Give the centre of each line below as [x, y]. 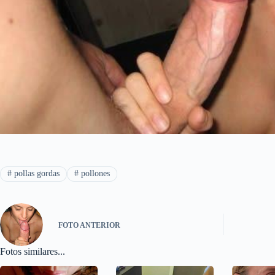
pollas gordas [35, 174]
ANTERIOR [99, 225]
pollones [94, 174]
